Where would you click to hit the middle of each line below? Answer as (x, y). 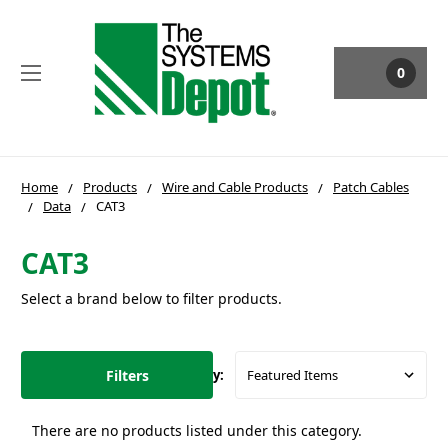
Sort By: (199, 375)
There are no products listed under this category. (196, 431)
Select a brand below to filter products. (151, 299)
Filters (127, 375)
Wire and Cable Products (235, 186)
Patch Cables (371, 186)
